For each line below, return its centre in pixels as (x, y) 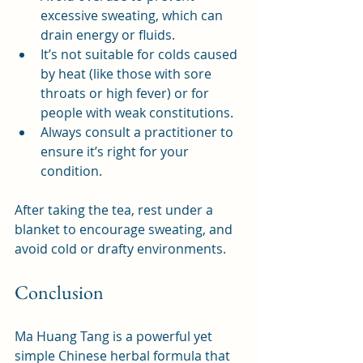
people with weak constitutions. (137, 113)
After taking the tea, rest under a (115, 210)
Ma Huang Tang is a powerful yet (115, 337)
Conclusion (59, 293)
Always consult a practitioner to (139, 132)
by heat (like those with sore (128, 74)
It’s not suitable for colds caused (141, 55)
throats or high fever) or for (126, 94)
